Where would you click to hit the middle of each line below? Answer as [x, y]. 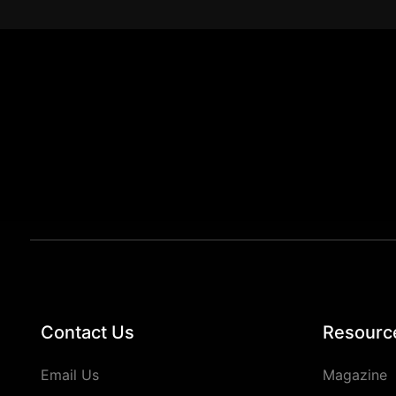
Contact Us [88, 333]
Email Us [70, 375]
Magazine [355, 375]
